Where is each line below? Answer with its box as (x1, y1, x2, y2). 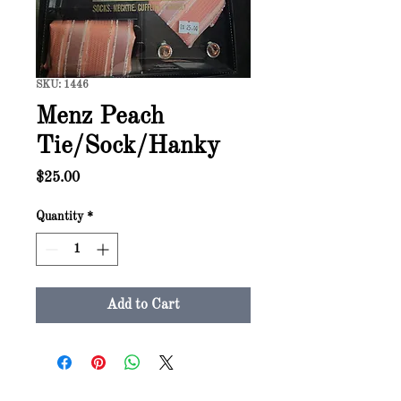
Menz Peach (36, 105, 164, 130)
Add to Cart (107, 298, 180, 312)
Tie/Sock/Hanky (36, 134, 220, 159)
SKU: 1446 (36, 80, 89, 90)
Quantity (36, 210, 83, 223)
